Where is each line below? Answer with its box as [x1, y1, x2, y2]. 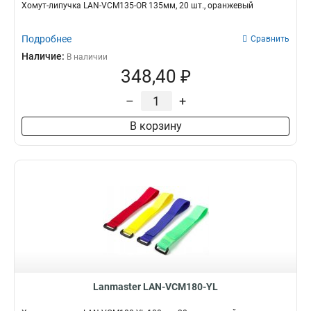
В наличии [67, 52, 108, 62]
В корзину [129, 119, 182, 133]
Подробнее [22, 33, 72, 44]
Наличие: [22, 51, 67, 62]
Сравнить [251, 34, 289, 44]
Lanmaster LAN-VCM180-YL [93, 281, 218, 292]
